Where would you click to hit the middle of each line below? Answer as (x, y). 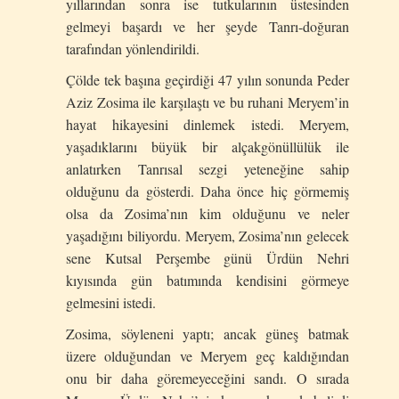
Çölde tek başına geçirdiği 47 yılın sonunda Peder (208, 80)
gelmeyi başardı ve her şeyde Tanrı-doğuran (208, 27)
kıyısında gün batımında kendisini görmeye (208, 281)
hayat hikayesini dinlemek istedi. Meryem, (208, 125)
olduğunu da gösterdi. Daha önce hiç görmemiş (208, 191)
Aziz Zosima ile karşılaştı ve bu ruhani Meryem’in (208, 102)
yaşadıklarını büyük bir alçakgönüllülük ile (208, 147)
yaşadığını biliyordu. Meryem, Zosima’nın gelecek (208, 236)
